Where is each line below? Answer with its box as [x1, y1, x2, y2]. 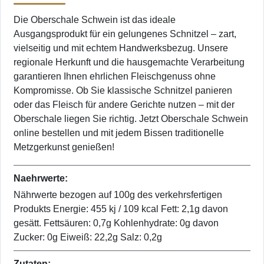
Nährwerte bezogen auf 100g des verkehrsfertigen [14, 190, 222, 200]
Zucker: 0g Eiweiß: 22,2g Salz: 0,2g [14, 232, 162, 243]
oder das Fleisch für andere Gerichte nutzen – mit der [14, 100, 235, 110]
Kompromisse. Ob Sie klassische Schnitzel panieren [14, 85, 232, 96]
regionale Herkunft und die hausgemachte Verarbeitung [14, 57, 245, 68]
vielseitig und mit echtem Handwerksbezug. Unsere [14, 43, 228, 54]
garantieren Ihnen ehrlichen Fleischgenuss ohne [14, 71, 216, 82]
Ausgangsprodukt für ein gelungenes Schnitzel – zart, [14, 29, 236, 39]
